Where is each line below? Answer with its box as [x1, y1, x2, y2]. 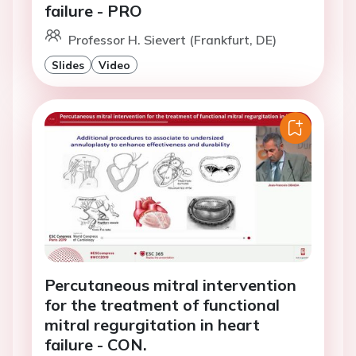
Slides [52, 58, 84, 72]
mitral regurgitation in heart [44, 315, 260, 335]
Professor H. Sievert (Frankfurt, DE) [68, 32, 277, 48]
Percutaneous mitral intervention [44, 275, 296, 296]
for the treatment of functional [44, 295, 280, 315]
